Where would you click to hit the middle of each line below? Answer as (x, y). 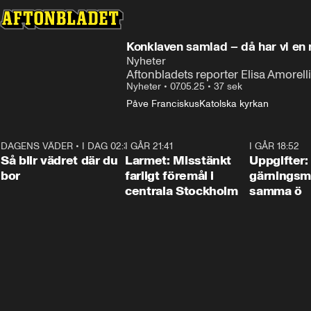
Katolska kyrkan (234, 104)
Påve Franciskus (163, 104)
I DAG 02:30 (108, 146)
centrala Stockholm (182, 191)
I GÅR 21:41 (149, 146)
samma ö (276, 191)
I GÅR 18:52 (275, 146)
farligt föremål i (170, 176)
